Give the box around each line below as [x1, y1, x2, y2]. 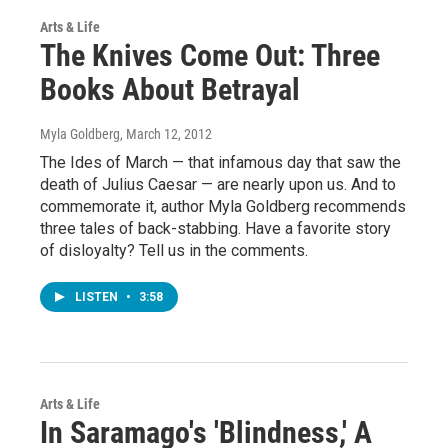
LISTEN [75, 289, 121, 304]
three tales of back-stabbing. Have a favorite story [40, 218, 391, 238]
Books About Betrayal [40, 71, 300, 107]
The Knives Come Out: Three [40, 37, 380, 73]
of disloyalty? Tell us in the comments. [40, 240, 308, 260]
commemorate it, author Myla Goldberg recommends [40, 196, 406, 216]
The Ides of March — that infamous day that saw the [40, 152, 401, 172]
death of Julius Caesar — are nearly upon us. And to [40, 174, 396, 194]
